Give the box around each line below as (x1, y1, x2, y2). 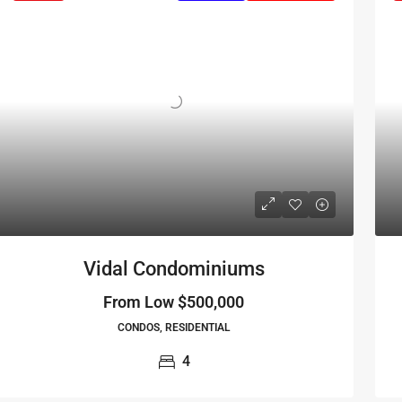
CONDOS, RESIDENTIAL (118, 320, 231, 334)
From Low (103, 292, 175, 311)
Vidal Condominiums (83, 257, 265, 280)
